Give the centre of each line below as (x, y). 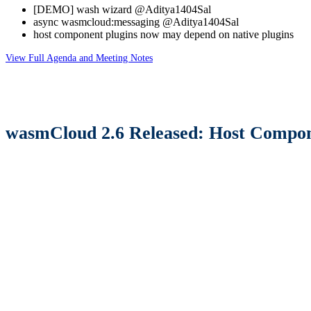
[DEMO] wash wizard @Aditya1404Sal (122, 9)
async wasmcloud (72, 22)
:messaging (135, 22)
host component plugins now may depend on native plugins (163, 34)
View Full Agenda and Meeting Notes (79, 57)
